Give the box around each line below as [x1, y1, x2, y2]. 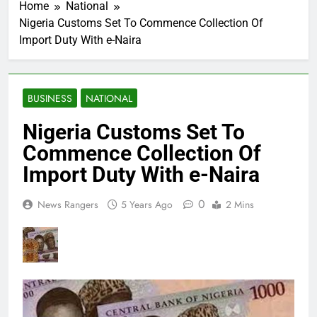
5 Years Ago [121, 197, 173, 212]
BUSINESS [28, 91, 72, 106]
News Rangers [38, 197, 98, 212]
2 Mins [226, 197, 254, 212]
